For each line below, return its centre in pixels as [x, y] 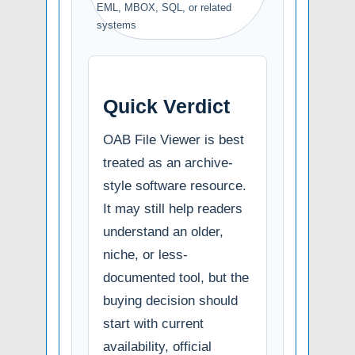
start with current [153, 323]
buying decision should [170, 300]
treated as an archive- [168, 162]
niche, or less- [145, 254]
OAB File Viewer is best [174, 139]
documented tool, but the [176, 277]
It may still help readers [173, 208]
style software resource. [175, 185]
